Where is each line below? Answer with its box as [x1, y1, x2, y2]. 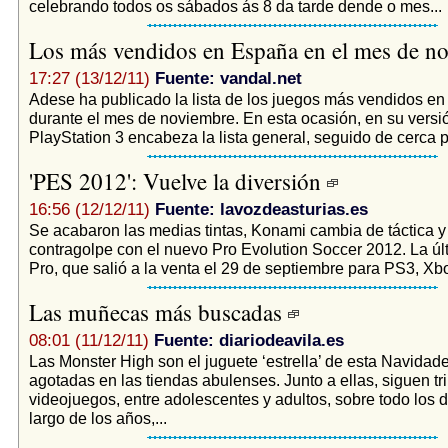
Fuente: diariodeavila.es [153, 330, 344, 350]
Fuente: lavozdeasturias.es [154, 199, 368, 219]
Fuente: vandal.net [154, 68, 302, 88]
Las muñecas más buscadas [28, 296, 288, 327]
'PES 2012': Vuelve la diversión [28, 165, 327, 196]
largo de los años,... [28, 408, 167, 427]
